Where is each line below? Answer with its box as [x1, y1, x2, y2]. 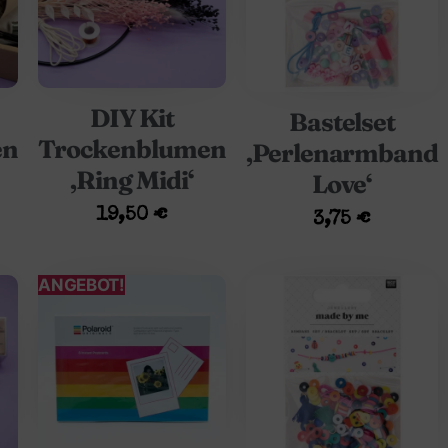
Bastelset [288, 107, 396, 138]
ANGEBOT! [38, 275, 125, 296]
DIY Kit [89, 102, 175, 133]
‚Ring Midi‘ [70, 164, 194, 195]
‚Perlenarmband [245, 138, 439, 169]
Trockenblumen [38, 133, 226, 164]
